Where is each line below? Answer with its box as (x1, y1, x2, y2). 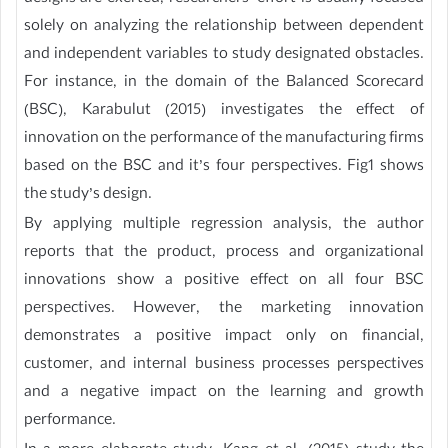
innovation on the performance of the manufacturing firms (23, 127, 425, 153)
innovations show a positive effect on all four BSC (23, 269, 425, 295)
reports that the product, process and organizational (23, 241, 425, 267)
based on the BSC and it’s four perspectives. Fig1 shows (23, 155, 425, 181)
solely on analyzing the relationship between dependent (23, 15, 425, 41)
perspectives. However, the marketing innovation (23, 297, 425, 323)
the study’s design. (23, 183, 152, 209)
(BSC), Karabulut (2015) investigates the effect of (23, 99, 425, 125)
